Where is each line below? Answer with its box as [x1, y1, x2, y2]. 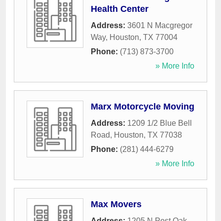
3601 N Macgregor [127, 21, 192, 30]
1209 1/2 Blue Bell [127, 119, 192, 128]
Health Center [91, 4, 148, 14]
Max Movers [91, 199, 142, 210]
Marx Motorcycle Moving [91, 102, 194, 112]
